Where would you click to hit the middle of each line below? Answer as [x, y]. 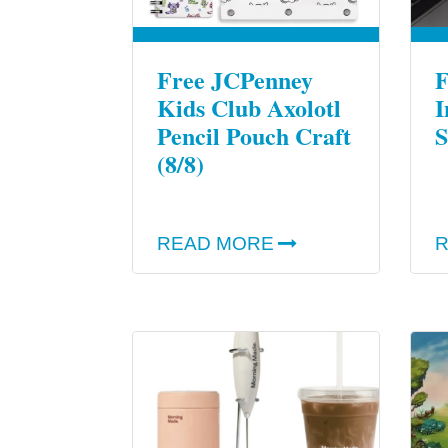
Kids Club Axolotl [249, 107]
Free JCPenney [235, 79]
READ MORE [215, 244]
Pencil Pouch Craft [254, 135]
